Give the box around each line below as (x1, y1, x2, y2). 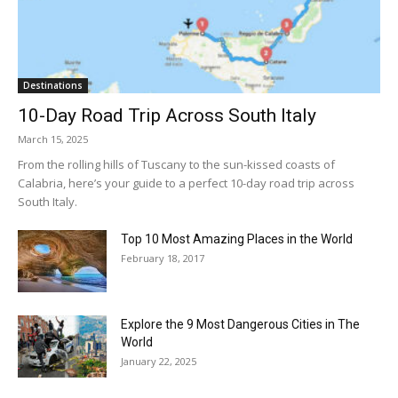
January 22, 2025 (121, 354, 196, 368)
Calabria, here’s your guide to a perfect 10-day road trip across (18, 174, 354, 191)
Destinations (23, 78, 83, 92)
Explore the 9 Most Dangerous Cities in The (121, 316, 360, 331)
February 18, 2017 (121, 251, 204, 265)
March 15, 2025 (18, 131, 88, 146)
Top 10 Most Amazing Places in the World (121, 231, 353, 246)
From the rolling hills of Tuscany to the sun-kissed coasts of (18, 155, 335, 172)
